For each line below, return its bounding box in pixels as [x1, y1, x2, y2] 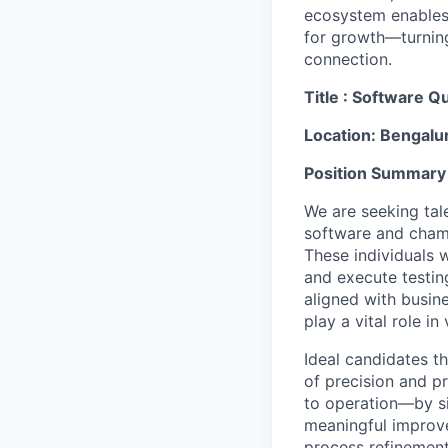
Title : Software [304, 87, 428, 108]
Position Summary [304, 163, 446, 184]
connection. [304, 49, 392, 70]
